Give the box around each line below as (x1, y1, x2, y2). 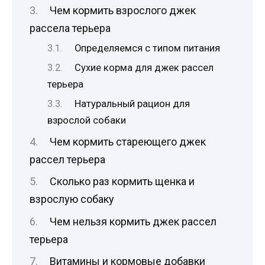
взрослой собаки (47, 115, 126, 127)
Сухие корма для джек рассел (75, 62, 214, 74)
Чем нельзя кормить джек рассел (49, 215, 216, 228)
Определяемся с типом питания (75, 43, 221, 54)
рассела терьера (30, 22, 111, 35)
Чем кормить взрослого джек (49, 4, 196, 17)
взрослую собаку (30, 193, 114, 206)
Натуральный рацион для (75, 98, 190, 110)
